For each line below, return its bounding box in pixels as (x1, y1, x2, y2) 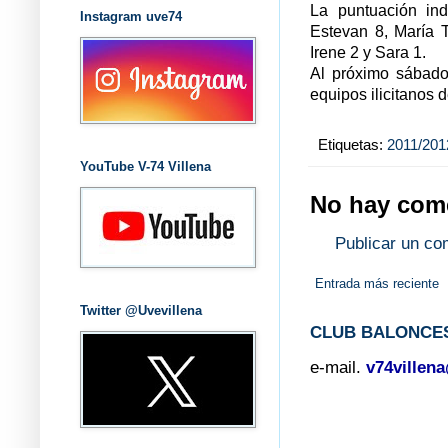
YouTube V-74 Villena (80, 158, 211, 174)
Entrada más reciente (315, 275, 439, 291)
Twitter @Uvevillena (80, 302, 202, 318)
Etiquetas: (318, 135, 387, 153)
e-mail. (310, 357, 361, 377)
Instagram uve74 (80, 8, 182, 24)
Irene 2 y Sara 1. (310, 44, 426, 62)
